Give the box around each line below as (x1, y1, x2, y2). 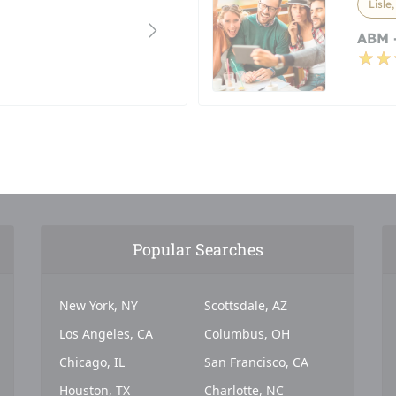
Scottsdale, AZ (203, 297, 287, 314)
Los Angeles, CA (59, 325, 154, 342)
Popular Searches (132, 239, 263, 260)
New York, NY (59, 297, 139, 314)
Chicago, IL (59, 354, 126, 370)
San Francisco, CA (203, 354, 308, 370)
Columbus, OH (203, 325, 290, 342)
